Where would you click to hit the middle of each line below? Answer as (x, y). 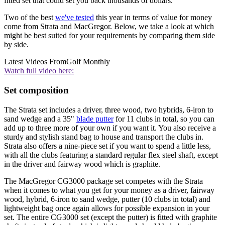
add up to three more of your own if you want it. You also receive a (110, 128)
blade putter (95, 119)
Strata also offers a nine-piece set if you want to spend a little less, (107, 146)
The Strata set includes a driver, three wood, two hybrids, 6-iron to (109, 109)
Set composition (36, 90)
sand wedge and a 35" (40, 119)
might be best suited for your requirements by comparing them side (109, 36)
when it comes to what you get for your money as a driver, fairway (109, 190)
